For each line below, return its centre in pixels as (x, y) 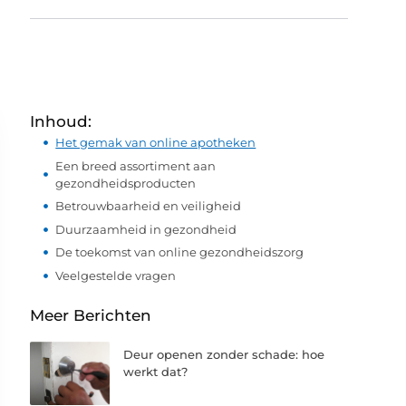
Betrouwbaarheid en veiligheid (149, 206)
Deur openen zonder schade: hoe (224, 354)
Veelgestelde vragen (116, 275)
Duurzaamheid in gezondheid (146, 229)
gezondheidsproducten (126, 183)
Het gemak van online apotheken (156, 142)
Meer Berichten (91, 315)
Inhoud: (61, 121)
